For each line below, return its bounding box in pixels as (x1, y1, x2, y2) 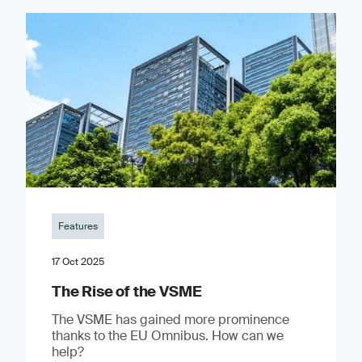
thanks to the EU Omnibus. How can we (51, 326, 284, 344)
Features (57, 219, 98, 233)
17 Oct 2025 (51, 255, 104, 268)
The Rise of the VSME (51, 281, 202, 301)
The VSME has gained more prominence (51, 310, 289, 328)
